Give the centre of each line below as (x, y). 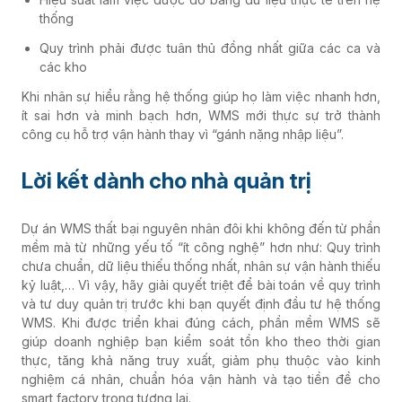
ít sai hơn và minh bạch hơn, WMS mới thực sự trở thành (201, 116)
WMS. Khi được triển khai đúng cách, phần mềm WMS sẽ (201, 323)
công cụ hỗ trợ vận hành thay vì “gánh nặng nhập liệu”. (183, 135)
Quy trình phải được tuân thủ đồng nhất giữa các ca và (210, 48)
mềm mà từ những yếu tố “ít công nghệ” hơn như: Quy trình (201, 248)
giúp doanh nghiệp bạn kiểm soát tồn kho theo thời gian (201, 342)
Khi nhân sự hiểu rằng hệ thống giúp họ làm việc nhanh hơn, (201, 97)
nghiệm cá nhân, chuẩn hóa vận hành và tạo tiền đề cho (201, 380)
